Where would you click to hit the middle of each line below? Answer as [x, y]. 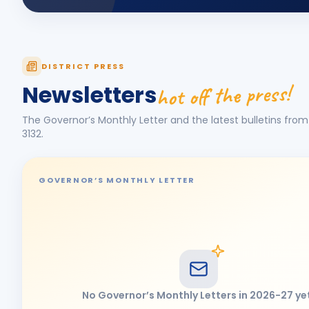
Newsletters [89, 95]
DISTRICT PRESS [83, 66]
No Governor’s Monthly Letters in [166, 295]
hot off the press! [223, 96]
